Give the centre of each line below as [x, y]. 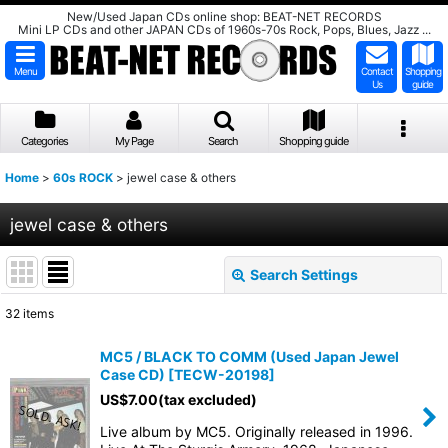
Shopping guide [313, 141]
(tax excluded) [207, 399]
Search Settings [304, 274]
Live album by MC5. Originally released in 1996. [256, 431]
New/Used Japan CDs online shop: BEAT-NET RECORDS [224, 16]
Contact [376, 71]
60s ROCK [83, 177]
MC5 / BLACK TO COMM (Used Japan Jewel [249, 356]
